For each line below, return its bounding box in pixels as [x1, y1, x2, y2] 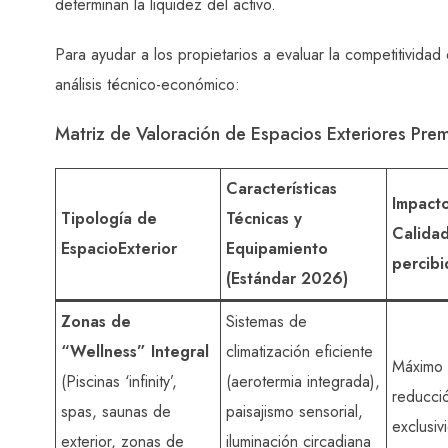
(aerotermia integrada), [226, 369, 380, 393]
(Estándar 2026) [226, 266, 348, 290]
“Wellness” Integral [61, 339, 209, 363]
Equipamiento [226, 236, 328, 260]
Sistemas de [226, 309, 307, 333]
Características [226, 176, 337, 200]
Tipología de [61, 206, 157, 230]
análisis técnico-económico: [55, 72, 240, 96]
